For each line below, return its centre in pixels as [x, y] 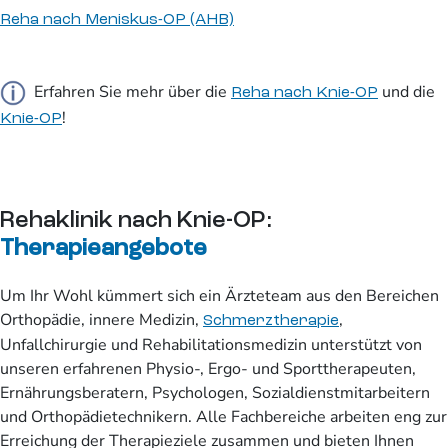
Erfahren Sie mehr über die [128, 91]
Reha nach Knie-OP [304, 92]
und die [406, 91]
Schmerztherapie [271, 321]
